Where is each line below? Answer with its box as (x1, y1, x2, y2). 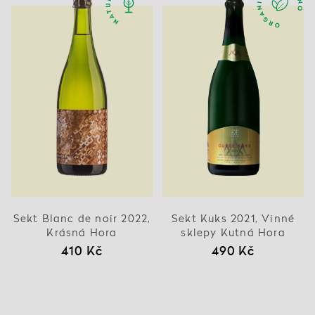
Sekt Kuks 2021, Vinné (171, 211, 295, 226)
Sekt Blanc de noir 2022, (13, 211, 151, 226)
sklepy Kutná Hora (181, 225, 285, 240)
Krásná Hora (46, 225, 117, 240)
